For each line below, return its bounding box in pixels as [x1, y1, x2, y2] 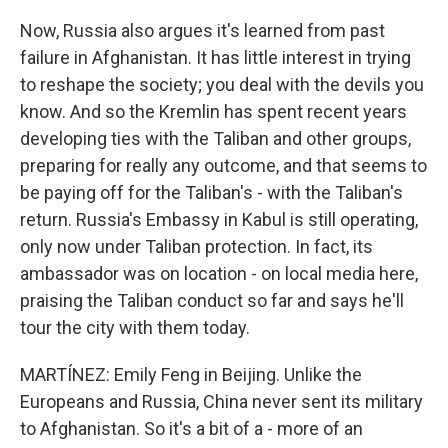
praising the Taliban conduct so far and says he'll [20, 290, 404, 311]
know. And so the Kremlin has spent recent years [20, 101, 407, 122]
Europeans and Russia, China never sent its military [20, 391, 423, 412]
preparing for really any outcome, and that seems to [20, 155, 427, 176]
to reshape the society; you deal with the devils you [20, 74, 424, 95]
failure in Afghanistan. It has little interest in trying [20, 47, 411, 68]
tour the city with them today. [20, 317, 250, 338]
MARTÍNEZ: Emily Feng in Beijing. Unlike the [20, 364, 362, 385]
